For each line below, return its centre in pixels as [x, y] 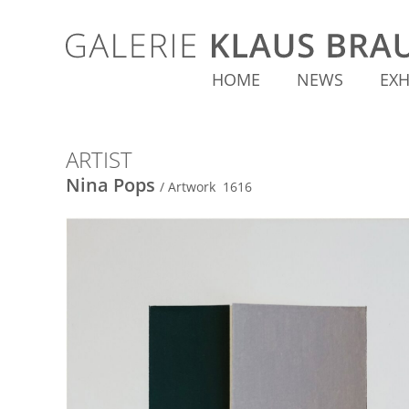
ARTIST [99, 159]
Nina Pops [110, 185]
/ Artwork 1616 [208, 187]
